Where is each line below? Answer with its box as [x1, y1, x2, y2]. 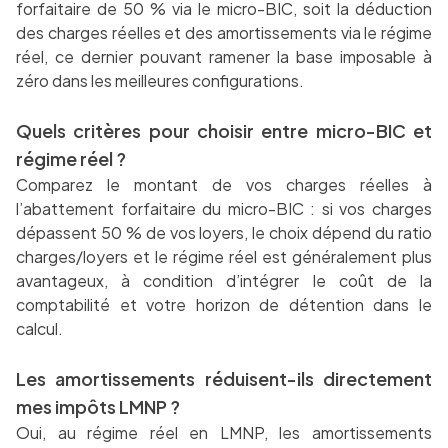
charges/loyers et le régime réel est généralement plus [16, 246, 432, 268]
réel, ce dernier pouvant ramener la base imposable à [16, 46, 432, 68]
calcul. [16, 318, 63, 340]
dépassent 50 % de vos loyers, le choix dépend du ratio [16, 222, 432, 244]
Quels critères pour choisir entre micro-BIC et [16, 119, 432, 143]
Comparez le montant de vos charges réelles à [16, 174, 432, 196]
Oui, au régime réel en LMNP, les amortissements [16, 422, 432, 444]
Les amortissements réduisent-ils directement [16, 367, 432, 391]
